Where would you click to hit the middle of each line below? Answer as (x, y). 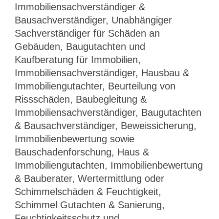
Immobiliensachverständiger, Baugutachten (108, 112)
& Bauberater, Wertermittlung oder (89, 178)
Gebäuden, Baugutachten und (80, 46)
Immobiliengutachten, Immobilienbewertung (109, 165)
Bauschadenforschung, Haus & (82, 152)
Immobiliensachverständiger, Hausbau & (102, 73)
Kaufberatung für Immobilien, (78, 59)
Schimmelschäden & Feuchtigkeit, (88, 191)
